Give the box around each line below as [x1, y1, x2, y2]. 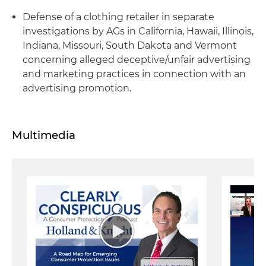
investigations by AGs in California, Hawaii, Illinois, [23, 26, 254, 37]
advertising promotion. [23, 83, 131, 94]
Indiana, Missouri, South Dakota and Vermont [23, 40, 237, 51]
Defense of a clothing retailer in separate [23, 11, 214, 23]
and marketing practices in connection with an [23, 68, 246, 80]
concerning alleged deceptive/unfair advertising [23, 54, 251, 65]
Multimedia [12, 128, 75, 142]
